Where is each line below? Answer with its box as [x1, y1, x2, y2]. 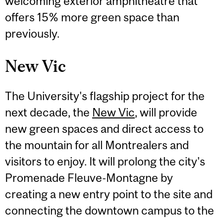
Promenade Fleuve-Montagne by [5, 171, 173, 185]
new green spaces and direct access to [5, 122, 204, 136]
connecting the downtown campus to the [5, 204, 214, 218]
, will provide [135, 106, 197, 119]
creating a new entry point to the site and [5, 187, 213, 201]
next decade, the [5, 106, 92, 119]
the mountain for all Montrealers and [5, 138, 189, 152]
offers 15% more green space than [5, 10, 179, 24]
